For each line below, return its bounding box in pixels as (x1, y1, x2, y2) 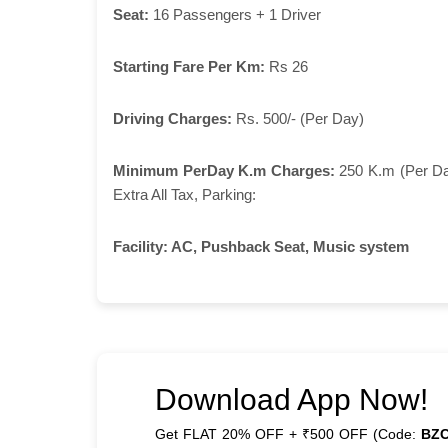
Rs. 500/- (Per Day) (232, 109, 364, 127)
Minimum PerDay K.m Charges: (113, 161, 335, 179)
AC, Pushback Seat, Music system (168, 237, 409, 255)
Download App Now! (155, 382, 428, 416)
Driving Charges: (113, 109, 232, 127)
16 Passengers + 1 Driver (149, 5, 321, 23)
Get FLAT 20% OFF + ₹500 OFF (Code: (155, 425, 421, 442)
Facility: (113, 237, 168, 255)
